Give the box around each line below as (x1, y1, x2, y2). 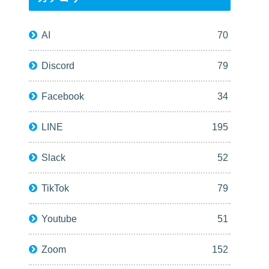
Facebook (41, 90, 85, 101)
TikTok (41, 182, 70, 193)
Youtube (41, 213, 77, 224)
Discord (41, 59, 75, 71)
